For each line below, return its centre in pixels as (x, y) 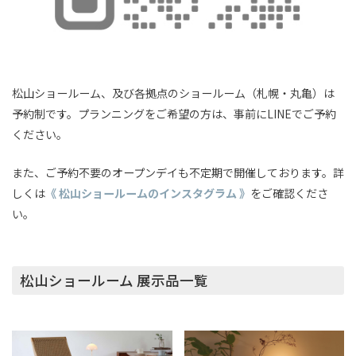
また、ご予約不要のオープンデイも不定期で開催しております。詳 (178, 173)
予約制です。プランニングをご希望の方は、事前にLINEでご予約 (174, 113)
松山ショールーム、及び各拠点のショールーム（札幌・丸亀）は (173, 93)
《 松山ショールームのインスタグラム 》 (148, 193)
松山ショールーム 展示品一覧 (114, 280)
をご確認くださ (289, 193)
